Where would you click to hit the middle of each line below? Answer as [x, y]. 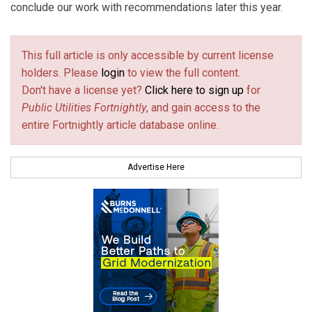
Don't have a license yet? [83, 91]
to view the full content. [182, 73]
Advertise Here [156, 167]
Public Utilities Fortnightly [84, 108]
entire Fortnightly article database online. [120, 125]
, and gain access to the [203, 108]
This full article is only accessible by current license [148, 56]
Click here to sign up [194, 91]
